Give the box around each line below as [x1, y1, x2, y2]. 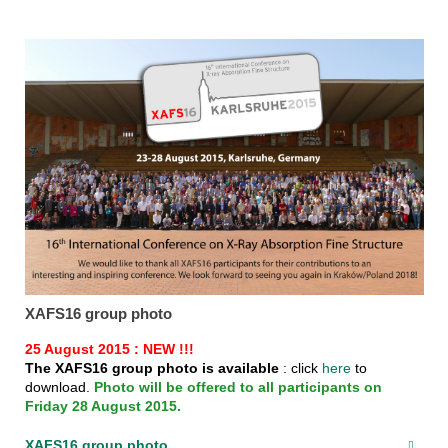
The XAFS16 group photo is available [24, 359, 279, 376]
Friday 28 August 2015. [24, 397, 181, 414]
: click [278, 359, 322, 376]
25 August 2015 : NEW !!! [24, 340, 194, 357]
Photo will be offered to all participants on [93, 378, 382, 395]
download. [24, 378, 94, 395]
